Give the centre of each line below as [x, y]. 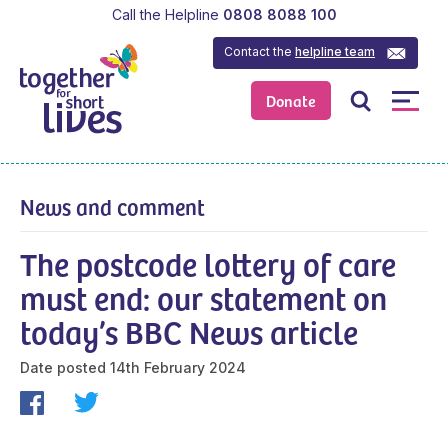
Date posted [63, 367]
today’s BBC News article [189, 330]
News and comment [112, 205]
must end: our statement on [203, 296]
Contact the [260, 51]
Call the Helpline [165, 14]
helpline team [335, 51]
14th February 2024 [178, 367]
